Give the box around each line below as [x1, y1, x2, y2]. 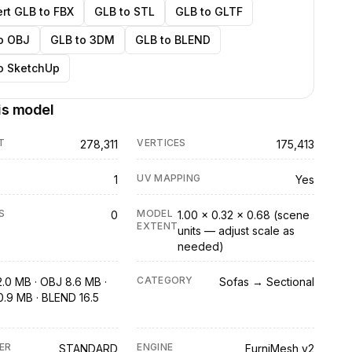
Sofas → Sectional [218, 275, 314, 288]
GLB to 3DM [49, 33, 115, 46]
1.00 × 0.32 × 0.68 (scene [178, 208, 310, 222]
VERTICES [137, 137, 186, 148]
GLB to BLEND [134, 33, 211, 46]
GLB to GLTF [174, 5, 243, 18]
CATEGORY [137, 274, 193, 286]
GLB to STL [93, 5, 155, 18]
